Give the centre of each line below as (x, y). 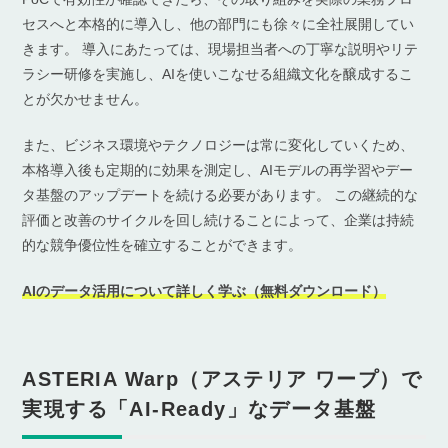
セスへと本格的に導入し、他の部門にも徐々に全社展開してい (218, 23)
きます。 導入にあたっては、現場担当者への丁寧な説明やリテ (220, 48)
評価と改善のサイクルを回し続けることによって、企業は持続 (218, 219)
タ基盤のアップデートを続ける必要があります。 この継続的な (220, 194)
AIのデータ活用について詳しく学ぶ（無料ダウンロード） (204, 290)
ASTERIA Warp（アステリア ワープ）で (222, 378)
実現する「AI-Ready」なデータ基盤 (199, 408)
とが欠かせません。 (85, 98)
